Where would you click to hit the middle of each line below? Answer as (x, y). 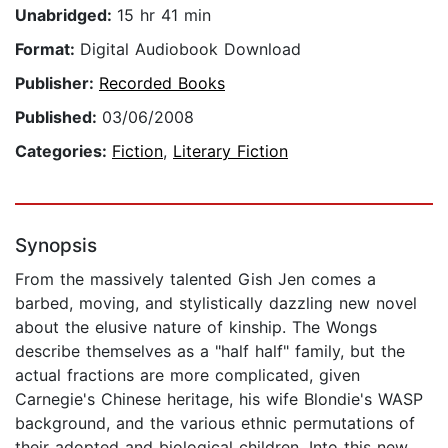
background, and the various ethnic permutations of (215, 423)
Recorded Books (162, 83)
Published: (58, 117)
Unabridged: (66, 15)
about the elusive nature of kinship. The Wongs (196, 327)
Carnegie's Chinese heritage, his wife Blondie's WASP (219, 399)
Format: (47, 49)
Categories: (63, 151)
